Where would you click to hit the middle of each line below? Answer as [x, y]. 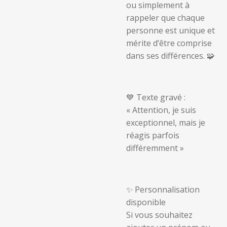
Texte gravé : [161, 97]
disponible [146, 202]
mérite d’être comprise [169, 43]
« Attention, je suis [161, 110]
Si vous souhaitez [159, 215]
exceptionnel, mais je [166, 123]
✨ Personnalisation [163, 190]
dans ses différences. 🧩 [171, 56]
